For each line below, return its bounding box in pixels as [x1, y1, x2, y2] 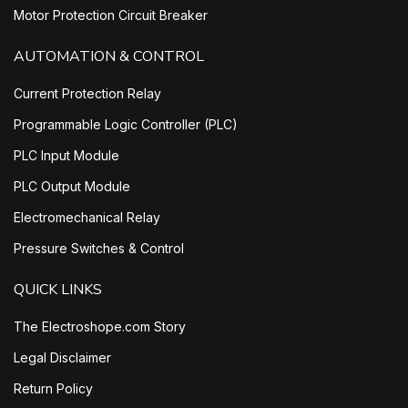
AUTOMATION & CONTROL [14, 46, 204, 67]
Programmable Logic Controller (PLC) [14, 117, 238, 133]
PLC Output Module [14, 178, 130, 195]
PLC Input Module [14, 148, 119, 164]
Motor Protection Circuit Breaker [14, 7, 208, 24]
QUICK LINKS [14, 280, 102, 301]
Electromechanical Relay [14, 209, 160, 226]
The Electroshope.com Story [14, 319, 186, 335]
